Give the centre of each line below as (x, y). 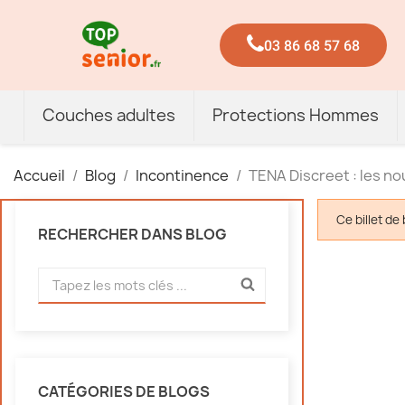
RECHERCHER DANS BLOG (132, 234)
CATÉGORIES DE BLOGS (124, 391)
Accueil (39, 175)
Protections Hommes (296, 115)
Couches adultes (109, 115)
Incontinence (182, 175)
